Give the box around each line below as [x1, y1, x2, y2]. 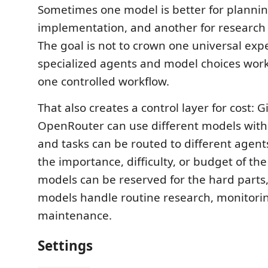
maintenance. [38, 208, 112, 224]
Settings [38, 236, 93, 255]
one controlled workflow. [38, 74, 169, 90]
